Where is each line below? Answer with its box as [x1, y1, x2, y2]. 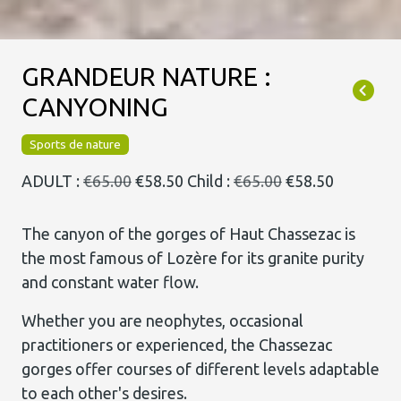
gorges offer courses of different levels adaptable [21, 360, 380, 378]
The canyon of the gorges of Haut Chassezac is [21, 225, 355, 243]
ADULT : [21, 172, 83, 190]
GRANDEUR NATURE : [21, 62, 271, 90]
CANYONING [21, 92, 168, 121]
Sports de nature [29, 137, 121, 151]
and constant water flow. [21, 273, 199, 291]
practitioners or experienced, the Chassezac [21, 336, 332, 354]
